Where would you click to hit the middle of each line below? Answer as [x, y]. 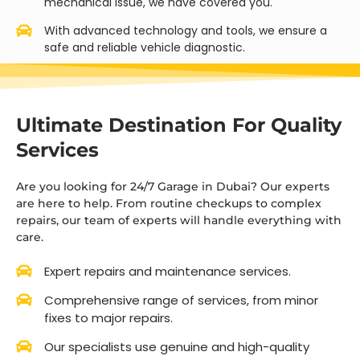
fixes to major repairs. [108, 318]
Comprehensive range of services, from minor [181, 301]
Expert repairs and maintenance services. [168, 272]
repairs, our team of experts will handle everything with [179, 220]
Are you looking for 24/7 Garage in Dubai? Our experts [173, 186]
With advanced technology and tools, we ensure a [186, 30]
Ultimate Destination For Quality [179, 125]
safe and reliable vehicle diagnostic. [145, 47]
